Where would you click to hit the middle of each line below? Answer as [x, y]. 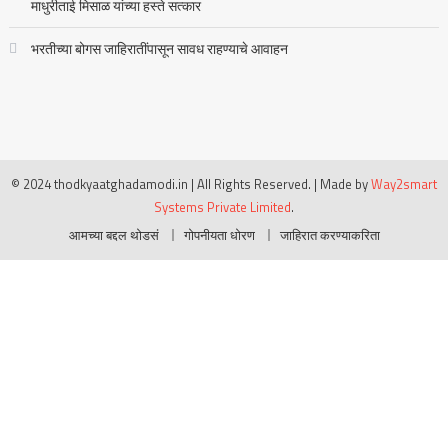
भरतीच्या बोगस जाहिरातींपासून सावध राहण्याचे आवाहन [159, 48]
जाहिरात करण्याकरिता [329, 235]
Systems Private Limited [222, 207]
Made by [345, 184]
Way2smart [404, 184]
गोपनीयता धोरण [219, 235]
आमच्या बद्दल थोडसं [113, 235]
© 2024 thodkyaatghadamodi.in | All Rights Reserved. [161, 184]
